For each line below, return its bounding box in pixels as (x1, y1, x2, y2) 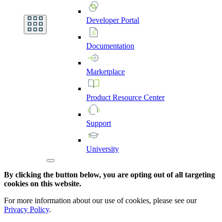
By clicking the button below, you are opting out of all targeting (4, 170, 215, 179)
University (86, 145, 119, 154)
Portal (121, 16, 139, 25)
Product (86, 93, 112, 102)
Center (144, 93, 165, 102)
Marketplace (86, 67, 125, 76)
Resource (112, 93, 144, 102)
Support (86, 119, 111, 128)
